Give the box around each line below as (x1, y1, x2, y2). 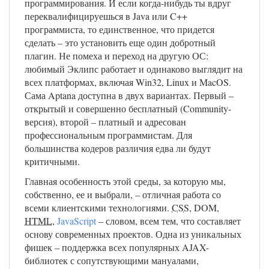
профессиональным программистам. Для (25, 128, 192, 142)
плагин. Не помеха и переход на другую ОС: (25, 49, 208, 62)
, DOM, (189, 201, 219, 214)
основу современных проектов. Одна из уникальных (25, 228, 241, 241)
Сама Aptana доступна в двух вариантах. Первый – (25, 89, 234, 102)
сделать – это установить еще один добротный (25, 36, 216, 49)
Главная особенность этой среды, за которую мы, (25, 175, 226, 188)
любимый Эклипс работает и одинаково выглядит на (25, 62, 243, 76)
